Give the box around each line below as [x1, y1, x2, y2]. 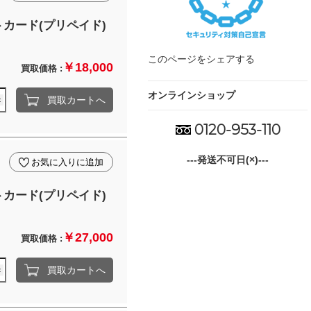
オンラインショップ [148, 89, 235, 101]
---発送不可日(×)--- [187, 153, 269, 165]
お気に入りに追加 [31, 157, 103, 167]
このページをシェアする [148, 53, 255, 65]
